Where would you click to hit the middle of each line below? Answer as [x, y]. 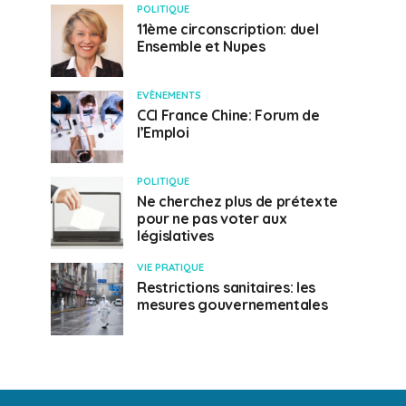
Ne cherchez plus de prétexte [238, 201]
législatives [176, 236]
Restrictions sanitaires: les [227, 287]
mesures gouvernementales [232, 304]
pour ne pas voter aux [212, 218]
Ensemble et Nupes [201, 46]
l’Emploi [163, 132]
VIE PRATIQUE [170, 267]
